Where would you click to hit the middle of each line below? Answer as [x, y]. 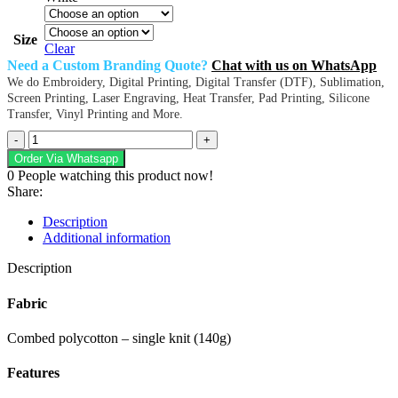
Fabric [27, 303]
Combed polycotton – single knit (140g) [119, 338]
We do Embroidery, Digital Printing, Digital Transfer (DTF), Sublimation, [196, 83]
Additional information [107, 238]
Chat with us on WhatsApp [294, 66]
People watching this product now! [115, 176]
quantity [50, 234]
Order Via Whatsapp [66, 159]
